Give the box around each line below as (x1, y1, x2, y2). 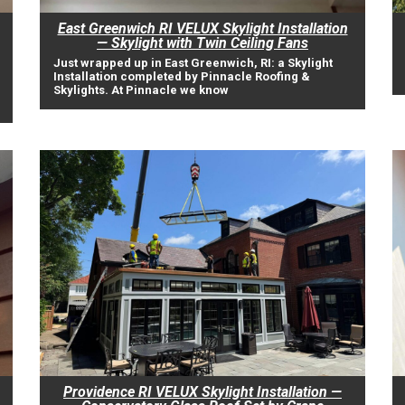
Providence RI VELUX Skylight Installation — (63, 383, 342, 400)
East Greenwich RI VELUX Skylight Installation (57, 20, 348, 37)
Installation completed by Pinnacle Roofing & (53, 70, 310, 83)
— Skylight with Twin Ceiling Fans (97, 34, 308, 52)
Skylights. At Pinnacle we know (53, 83, 229, 97)
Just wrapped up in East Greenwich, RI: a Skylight (53, 56, 333, 70)
